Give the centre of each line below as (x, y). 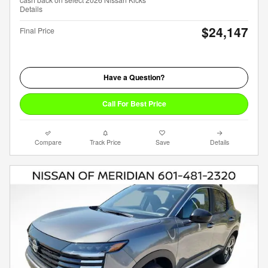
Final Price (37, 30)
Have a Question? (134, 77)
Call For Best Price (134, 104)
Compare (48, 142)
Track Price (106, 142)
